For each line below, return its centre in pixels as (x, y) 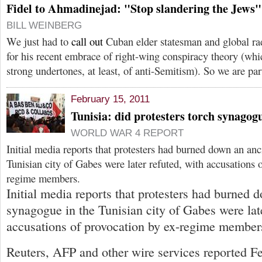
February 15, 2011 (110, 99)
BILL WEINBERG (44, 26)
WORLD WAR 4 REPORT (127, 133)
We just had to (39, 42)
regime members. (43, 178)
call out (87, 42)
